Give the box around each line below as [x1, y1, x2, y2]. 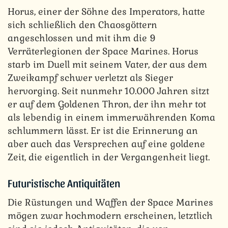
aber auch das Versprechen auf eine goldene [8, 138, 205, 150]
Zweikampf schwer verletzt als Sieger [8, 72, 173, 84]
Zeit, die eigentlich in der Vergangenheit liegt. [8, 151, 210, 163]
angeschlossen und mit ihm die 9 [8, 32, 156, 44]
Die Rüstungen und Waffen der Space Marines [8, 196, 213, 208]
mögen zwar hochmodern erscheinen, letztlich [8, 209, 213, 221]
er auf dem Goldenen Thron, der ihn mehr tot [8, 98, 206, 110]
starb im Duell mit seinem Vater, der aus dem [8, 59, 207, 71]
